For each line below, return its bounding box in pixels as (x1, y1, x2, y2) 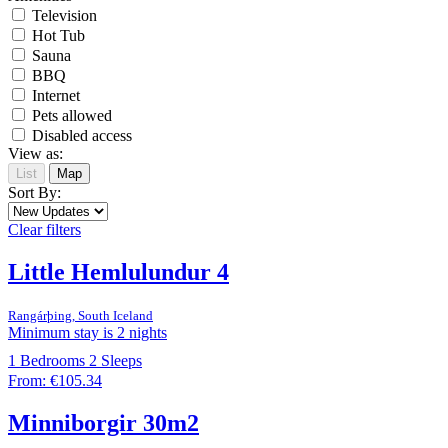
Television (28, 7, 97, 25)
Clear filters (8, 221, 81, 239)
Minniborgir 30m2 (8, 410, 199, 437)
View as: (8, 145, 63, 163)
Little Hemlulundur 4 (8, 259, 229, 286)
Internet (28, 87, 80, 105)
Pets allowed (28, 107, 112, 125)
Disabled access (28, 127, 132, 145)
